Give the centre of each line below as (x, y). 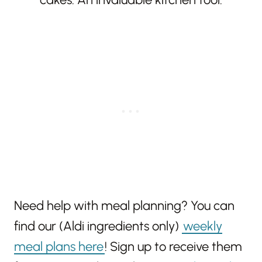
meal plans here (59, 247)
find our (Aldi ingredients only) (98, 226)
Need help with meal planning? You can (124, 206)
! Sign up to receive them (173, 247)
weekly (203, 226)
